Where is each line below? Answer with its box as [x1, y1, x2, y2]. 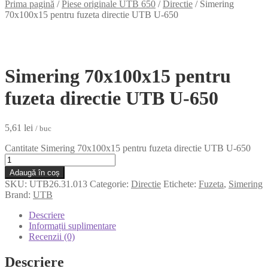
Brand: [5, 189, 33, 200]
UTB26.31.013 [29, 178, 87, 189]
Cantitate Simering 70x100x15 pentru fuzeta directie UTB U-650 [5, 142, 251, 153]
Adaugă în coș [10, 167, 60, 177]
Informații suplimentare [29, 220, 116, 231]
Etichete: [163, 178, 199, 189]
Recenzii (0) [29, 231, 75, 242]
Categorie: [90, 178, 131, 189]
